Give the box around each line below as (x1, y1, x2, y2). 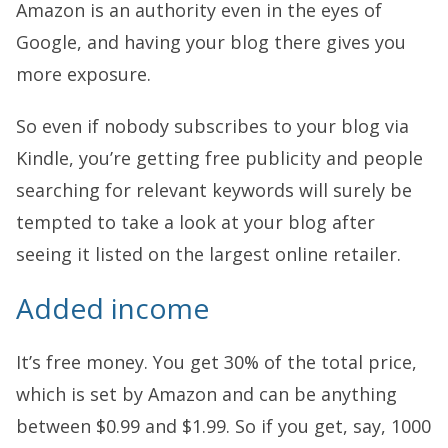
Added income (16, 289, 209, 327)
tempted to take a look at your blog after (16, 210, 375, 234)
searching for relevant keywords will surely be (16, 178, 412, 202)
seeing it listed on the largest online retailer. (16, 242, 401, 266)
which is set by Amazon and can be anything (16, 382, 397, 406)
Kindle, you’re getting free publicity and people (16, 146, 423, 170)
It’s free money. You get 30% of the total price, (16, 350, 417, 374)
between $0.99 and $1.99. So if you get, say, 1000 (16, 414, 431, 438)
